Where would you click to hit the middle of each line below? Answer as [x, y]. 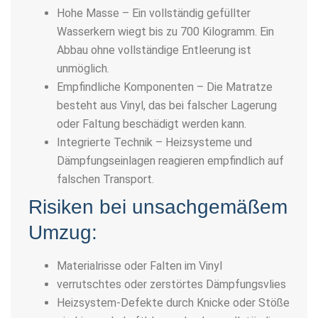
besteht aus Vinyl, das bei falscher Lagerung [167, 106]
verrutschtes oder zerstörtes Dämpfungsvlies [171, 285]
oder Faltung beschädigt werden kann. [152, 124]
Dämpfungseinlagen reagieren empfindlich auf [170, 161]
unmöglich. [83, 69]
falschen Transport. [105, 180]
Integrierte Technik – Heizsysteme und [154, 143]
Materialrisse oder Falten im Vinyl [139, 266]
